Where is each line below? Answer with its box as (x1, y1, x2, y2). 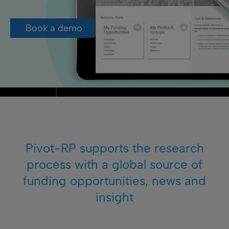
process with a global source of (27, 157, 202, 172)
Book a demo (26, 22, 82, 34)
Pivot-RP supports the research (25, 141, 204, 155)
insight (96, 190, 133, 204)
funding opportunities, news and (23, 173, 206, 188)
